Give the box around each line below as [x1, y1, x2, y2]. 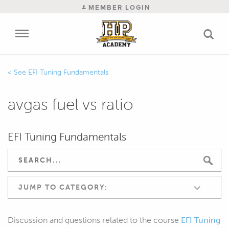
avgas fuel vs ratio [8, 94, 133, 114]
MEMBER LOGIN [85, 3, 150, 12]
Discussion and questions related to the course [8, 215, 181, 225]
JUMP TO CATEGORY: [18, 182, 108, 192]
